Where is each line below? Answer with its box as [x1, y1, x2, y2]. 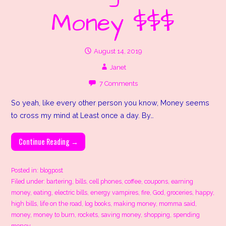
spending [173, 211, 200, 219]
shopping [144, 211, 171, 219]
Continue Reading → [18, 136, 78, 147]
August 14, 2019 [93, 47, 142, 55]
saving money [101, 211, 141, 219]
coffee [125, 178, 142, 186]
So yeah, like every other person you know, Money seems [11, 98, 210, 107]
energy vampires [90, 189, 139, 197]
